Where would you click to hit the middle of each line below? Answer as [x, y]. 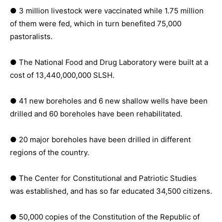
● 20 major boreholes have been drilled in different [100, 139]
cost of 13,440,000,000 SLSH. [62, 75]
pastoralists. [31, 36]
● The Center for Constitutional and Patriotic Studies [103, 178]
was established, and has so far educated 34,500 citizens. [111, 191]
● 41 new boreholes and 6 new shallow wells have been [109, 101]
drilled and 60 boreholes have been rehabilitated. [96, 113]
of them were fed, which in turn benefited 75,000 [96, 23]
